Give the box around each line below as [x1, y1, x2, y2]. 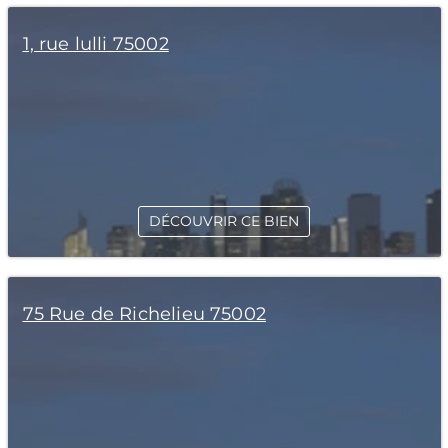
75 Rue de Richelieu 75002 [22, 303, 266, 325]
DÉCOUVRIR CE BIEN [149, 212, 299, 230]
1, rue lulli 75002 [22, 33, 169, 55]
